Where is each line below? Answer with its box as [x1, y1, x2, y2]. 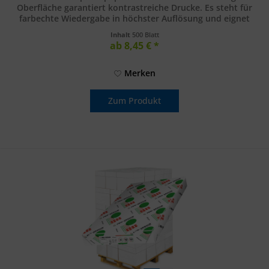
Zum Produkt [108, 95, 162, 107]
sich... [122, 23, 147, 35]
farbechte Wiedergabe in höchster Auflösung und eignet [19, 13, 250, 25]
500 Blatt [131, 30, 159, 40]
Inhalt [110, 30, 132, 40]
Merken [124, 67, 156, 79]
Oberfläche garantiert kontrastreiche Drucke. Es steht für [17, 2, 253, 14]
